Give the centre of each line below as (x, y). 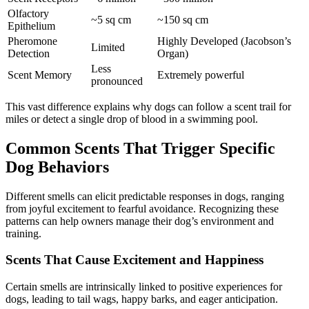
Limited (108, 47)
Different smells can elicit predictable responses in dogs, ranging (145, 196)
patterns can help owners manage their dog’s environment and (140, 221)
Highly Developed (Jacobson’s (224, 41)
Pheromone (32, 41)
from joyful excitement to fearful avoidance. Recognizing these (142, 208)
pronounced (117, 81)
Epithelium (31, 26)
